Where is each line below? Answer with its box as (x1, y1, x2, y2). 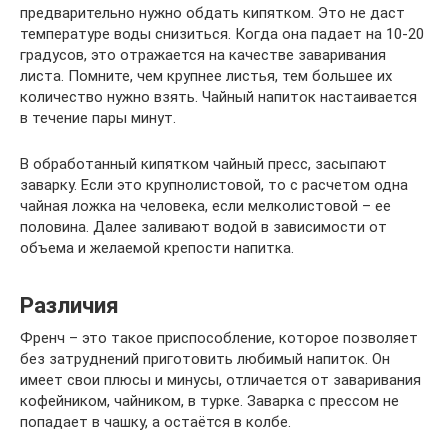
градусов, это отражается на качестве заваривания (20, 46, 386, 65)
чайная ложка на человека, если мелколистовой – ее (20, 197, 391, 216)
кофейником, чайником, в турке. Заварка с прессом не (20, 392, 399, 411)
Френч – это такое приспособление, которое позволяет (20, 329, 418, 348)
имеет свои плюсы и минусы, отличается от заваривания (20, 371, 421, 390)
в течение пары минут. (20, 109, 176, 128)
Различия (20, 292, 119, 319)
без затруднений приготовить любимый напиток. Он (20, 350, 390, 369)
